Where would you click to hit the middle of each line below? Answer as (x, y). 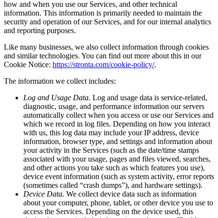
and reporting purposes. (40, 31)
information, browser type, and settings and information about (118, 142)
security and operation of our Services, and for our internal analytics (108, 22)
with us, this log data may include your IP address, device (111, 133)
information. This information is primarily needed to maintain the (103, 13)
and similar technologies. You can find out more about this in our (103, 56)
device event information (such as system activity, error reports (119, 177)
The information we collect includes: (60, 81)
